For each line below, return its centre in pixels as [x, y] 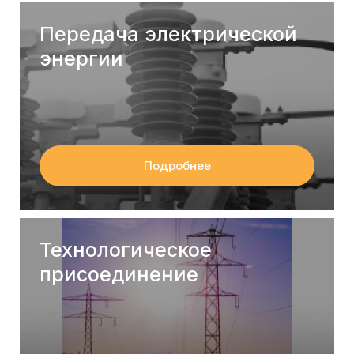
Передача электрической [168, 34]
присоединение [119, 274]
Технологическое [126, 250]
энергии [81, 58]
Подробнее [177, 166]
